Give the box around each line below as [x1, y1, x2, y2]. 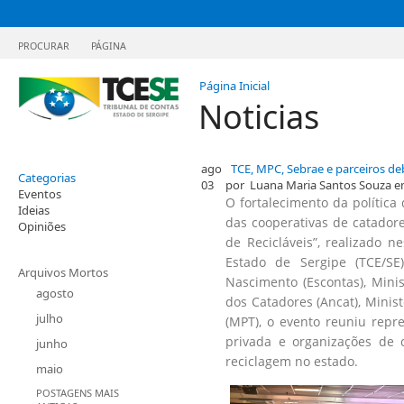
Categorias [18, 170, 76, 186]
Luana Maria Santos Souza [250, 177, 391, 193]
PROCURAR [18, 40, 69, 52]
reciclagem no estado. [225, 353, 362, 370]
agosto [36, 285, 74, 301]
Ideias [18, 202, 50, 218]
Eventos [18, 186, 61, 202]
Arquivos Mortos [18, 264, 108, 280]
